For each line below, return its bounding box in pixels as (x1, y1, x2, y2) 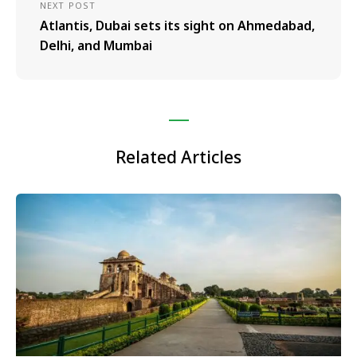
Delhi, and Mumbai (40, 36, 152, 54)
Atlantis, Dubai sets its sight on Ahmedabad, (40, 16, 315, 34)
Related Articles (116, 145, 241, 168)
